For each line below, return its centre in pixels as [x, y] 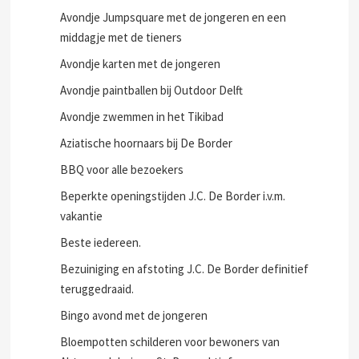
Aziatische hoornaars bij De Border [147, 143]
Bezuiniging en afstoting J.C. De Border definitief [185, 269]
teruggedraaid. [97, 289]
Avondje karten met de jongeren [141, 64]
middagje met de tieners [121, 37]
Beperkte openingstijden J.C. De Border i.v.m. [173, 196]
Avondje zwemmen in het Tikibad [142, 117]
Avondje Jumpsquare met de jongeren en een [173, 17]
